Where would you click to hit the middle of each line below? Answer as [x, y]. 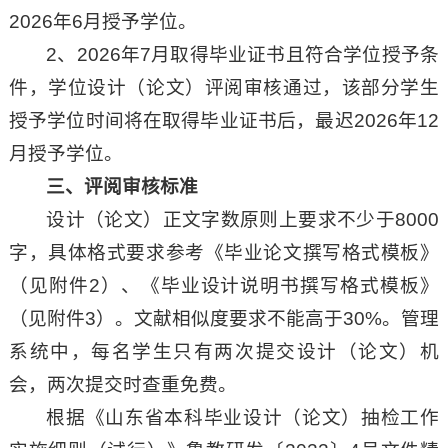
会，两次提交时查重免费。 [122, 385]
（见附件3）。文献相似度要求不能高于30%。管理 [224, 319]
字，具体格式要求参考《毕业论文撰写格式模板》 [224, 253]
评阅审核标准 [141, 187]
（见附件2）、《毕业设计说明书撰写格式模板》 [224, 286]
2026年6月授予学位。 [102, 22]
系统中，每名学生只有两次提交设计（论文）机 [224, 352]
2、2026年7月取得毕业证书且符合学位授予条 [243, 55]
